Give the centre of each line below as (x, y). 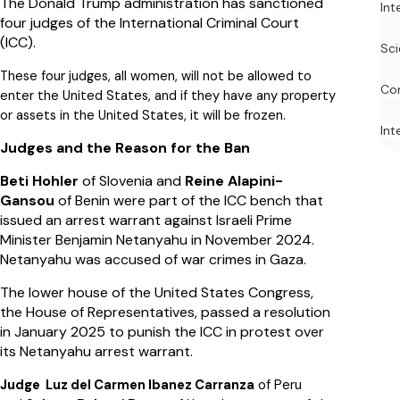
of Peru (278, 385)
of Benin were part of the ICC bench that (189, 201)
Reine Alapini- (234, 181)
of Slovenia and (132, 181)
